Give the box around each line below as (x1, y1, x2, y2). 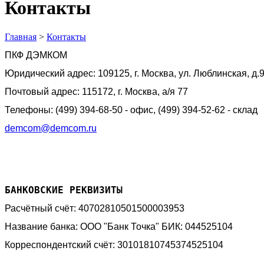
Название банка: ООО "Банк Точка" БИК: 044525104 (5, 221, 233, 232)
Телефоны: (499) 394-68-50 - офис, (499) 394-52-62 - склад (5, 104, 258, 115)
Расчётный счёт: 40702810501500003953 (5, 203, 184, 213)
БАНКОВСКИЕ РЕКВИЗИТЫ (5, 184, 123, 196)
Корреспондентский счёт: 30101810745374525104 (5, 239, 223, 250)
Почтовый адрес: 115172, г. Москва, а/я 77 (5, 86, 188, 97)
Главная (5, 31, 37, 42)
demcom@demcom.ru (5, 123, 97, 133)
